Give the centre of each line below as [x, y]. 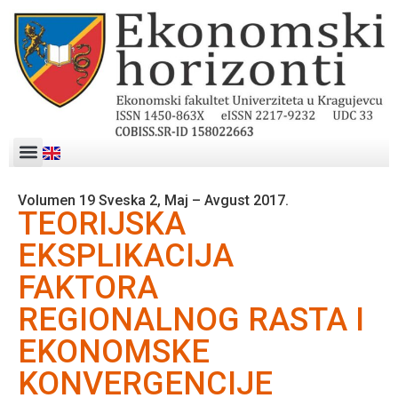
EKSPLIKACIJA [126, 255]
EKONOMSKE [114, 351]
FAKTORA [88, 287]
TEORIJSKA [102, 223]
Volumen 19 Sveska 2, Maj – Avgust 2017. [153, 200]
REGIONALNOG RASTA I [191, 319]
